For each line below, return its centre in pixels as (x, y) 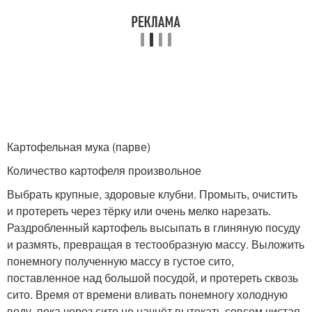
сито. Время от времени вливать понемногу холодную (147, 295)
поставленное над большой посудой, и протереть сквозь (153, 278)
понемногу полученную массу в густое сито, (120, 261)
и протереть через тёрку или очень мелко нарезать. (139, 211)
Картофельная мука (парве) (79, 147)
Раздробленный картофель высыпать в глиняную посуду (154, 228)
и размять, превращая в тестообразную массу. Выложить (156, 244)
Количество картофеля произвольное (104, 171)
